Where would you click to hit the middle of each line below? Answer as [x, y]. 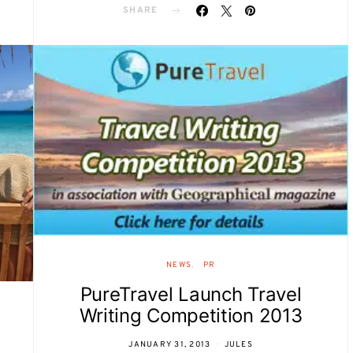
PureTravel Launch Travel [191, 295]
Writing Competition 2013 [191, 316]
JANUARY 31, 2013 [170, 345]
